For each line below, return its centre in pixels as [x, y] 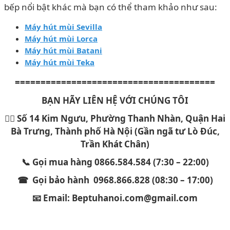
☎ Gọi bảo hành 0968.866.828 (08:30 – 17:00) [115, 180]
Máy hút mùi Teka [60, 62]
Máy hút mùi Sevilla [63, 26]
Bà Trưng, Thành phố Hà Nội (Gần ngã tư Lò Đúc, [115, 131]
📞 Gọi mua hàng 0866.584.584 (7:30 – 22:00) [115, 162]
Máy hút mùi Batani [63, 50]
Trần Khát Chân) [115, 144]
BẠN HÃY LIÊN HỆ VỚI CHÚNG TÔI [115, 100]
